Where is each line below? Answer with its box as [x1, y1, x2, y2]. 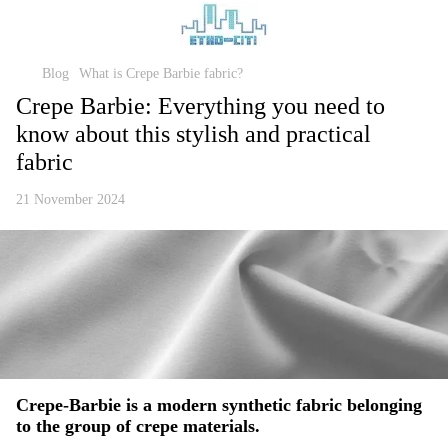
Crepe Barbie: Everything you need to [16, 93, 385, 119]
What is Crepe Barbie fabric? [79, 66, 243, 81]
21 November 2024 [16, 192, 125, 207]
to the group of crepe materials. [16, 416, 260, 437]
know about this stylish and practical [16, 121, 371, 147]
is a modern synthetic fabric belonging [121, 395, 422, 416]
